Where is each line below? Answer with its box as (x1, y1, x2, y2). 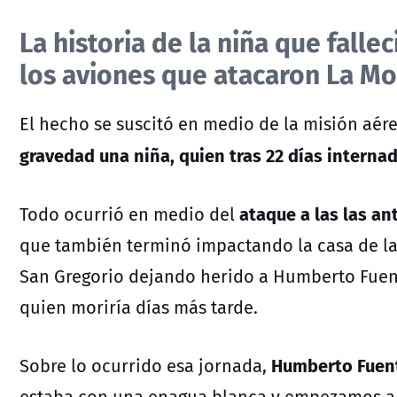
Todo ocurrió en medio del (19, 200, 239, 227)
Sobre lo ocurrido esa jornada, (19, 352, 271, 378)
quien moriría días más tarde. (19, 293, 258, 320)
